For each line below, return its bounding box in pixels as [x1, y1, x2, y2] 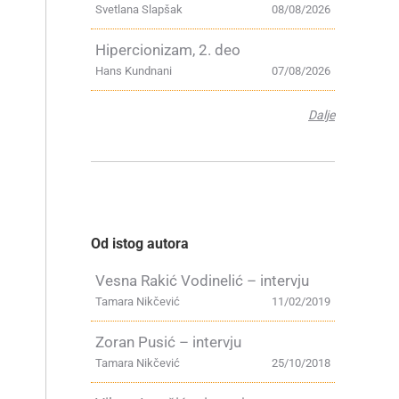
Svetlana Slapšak [95, 3, 183, 16]
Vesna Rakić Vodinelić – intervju [95, 272, 309, 289]
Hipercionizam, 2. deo [95, 41, 240, 59]
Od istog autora [91, 235, 189, 252]
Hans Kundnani [95, 64, 172, 77]
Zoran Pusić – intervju [95, 333, 241, 351]
